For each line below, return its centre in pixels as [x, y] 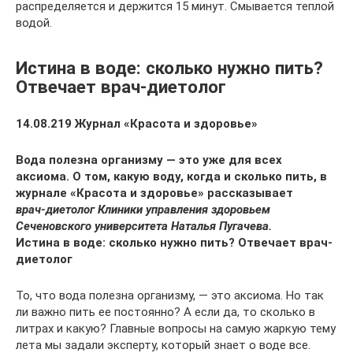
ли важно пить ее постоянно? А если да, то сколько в [165, 312]
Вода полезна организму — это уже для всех [149, 160]
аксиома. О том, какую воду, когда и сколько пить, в [171, 176]
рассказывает [250, 193]
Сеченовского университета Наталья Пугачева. [144, 226]
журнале [41, 193]
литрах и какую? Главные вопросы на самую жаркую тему [176, 328]
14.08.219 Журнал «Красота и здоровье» [137, 123]
